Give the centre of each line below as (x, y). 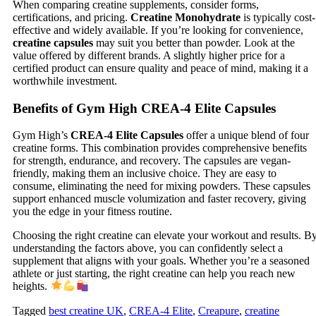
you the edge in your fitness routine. (92, 212)
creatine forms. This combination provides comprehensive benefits (160, 148)
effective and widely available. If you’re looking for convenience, (158, 30)
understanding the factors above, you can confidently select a (148, 248)
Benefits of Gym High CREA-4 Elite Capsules (144, 108)
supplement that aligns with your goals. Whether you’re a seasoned (161, 261)
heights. (31, 286)
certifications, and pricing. (72, 17)
